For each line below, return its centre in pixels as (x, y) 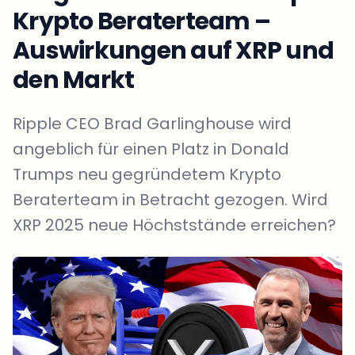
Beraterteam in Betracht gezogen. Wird (170, 200)
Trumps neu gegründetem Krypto (147, 174)
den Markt (74, 80)
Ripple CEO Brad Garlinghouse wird (152, 124)
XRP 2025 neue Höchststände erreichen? (174, 225)
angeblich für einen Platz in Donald (151, 149)
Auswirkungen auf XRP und (173, 51)
